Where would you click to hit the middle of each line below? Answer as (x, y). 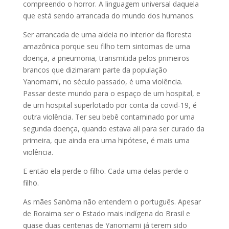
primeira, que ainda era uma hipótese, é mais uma (106, 140)
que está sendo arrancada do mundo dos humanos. (109, 15)
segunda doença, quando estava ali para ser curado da (113, 128)
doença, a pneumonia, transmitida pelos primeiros (106, 58)
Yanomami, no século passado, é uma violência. (102, 81)
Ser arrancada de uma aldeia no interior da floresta (107, 34)
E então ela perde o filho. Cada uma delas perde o (106, 171)
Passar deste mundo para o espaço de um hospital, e (111, 93)
